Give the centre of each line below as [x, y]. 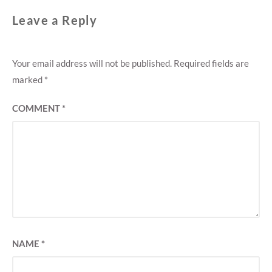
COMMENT [37, 108]
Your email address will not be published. [92, 63]
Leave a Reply [55, 20]
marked [28, 80]
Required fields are [211, 63]
